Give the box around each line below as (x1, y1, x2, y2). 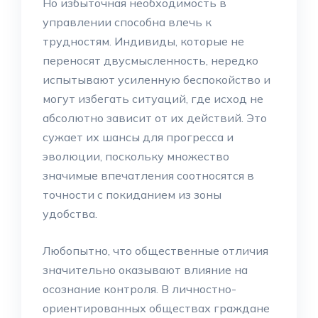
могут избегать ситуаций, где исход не (43, 92, 263, 106)
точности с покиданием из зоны (43, 187, 221, 202)
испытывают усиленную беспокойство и (43, 72, 270, 87)
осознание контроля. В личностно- (43, 282, 236, 296)
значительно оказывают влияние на (43, 263, 248, 277)
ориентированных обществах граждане (43, 301, 270, 315)
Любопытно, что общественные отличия (43, 243, 268, 258)
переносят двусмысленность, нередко (43, 53, 258, 67)
